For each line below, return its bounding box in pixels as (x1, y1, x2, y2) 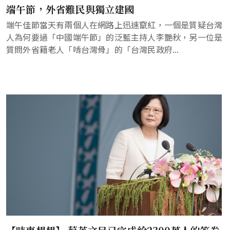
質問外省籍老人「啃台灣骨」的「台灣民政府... (6, 43, 179, 55)
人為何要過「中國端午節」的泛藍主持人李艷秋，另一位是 (6, 31, 223, 43)
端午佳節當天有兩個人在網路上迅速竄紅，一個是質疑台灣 (6, 18, 223, 31)
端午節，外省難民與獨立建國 (6, 2, 135, 16)
